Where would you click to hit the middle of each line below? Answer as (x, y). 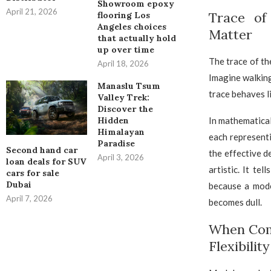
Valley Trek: (123, 98)
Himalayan (121, 132)
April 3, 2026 (120, 158)
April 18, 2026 (123, 64)
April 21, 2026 (32, 12)
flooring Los (123, 15)
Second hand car (42, 150)
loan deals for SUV (46, 161)
